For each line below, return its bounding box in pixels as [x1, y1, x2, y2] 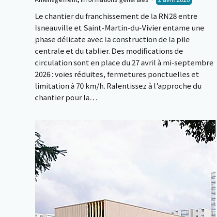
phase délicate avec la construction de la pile [35, 34, 190, 44]
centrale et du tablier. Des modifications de [35, 46, 183, 56]
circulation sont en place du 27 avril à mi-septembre [35, 57, 214, 67]
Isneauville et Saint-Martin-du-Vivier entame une [35, 22, 204, 32]
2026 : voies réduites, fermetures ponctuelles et [35, 69, 199, 79]
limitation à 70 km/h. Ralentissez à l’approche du [35, 80, 201, 91]
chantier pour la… [35, 92, 97, 102]
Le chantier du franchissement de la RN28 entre [35, 11, 198, 21]
